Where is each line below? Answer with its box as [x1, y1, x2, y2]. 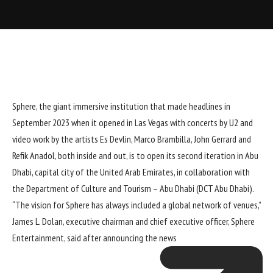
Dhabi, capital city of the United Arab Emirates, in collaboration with [12, 165, 250, 178]
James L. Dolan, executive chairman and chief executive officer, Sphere [12, 214, 255, 227]
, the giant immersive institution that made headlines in [36, 99, 230, 112]
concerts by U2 [187, 116, 238, 129]
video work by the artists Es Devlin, [12, 132, 134, 145]
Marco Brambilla [134, 132, 191, 145]
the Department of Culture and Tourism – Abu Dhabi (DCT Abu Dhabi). [12, 182, 254, 194]
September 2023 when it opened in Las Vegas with [12, 116, 187, 129]
